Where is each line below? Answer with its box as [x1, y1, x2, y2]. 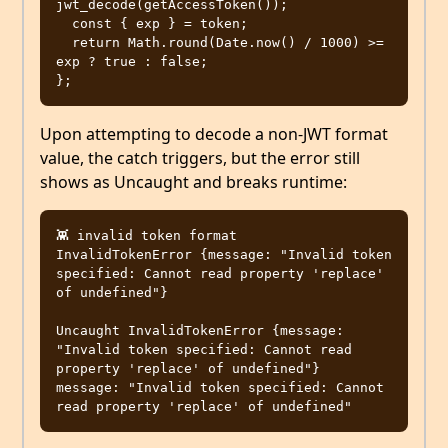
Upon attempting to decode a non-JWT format [40, 123, 388, 146]
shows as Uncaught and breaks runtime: [40, 171, 347, 194]
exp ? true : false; [56, 54, 208, 70]
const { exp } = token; [56, 16, 72, 32]
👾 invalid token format [56, 228, 237, 244]
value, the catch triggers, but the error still [40, 147, 360, 170]
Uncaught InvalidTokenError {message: [56, 323, 344, 339]
